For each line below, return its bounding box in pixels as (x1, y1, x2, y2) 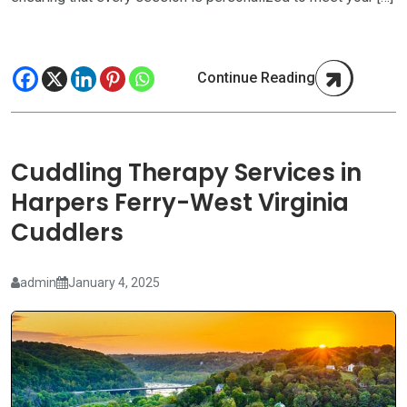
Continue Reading (197, 68, 315, 86)
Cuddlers (11, 215, 124, 249)
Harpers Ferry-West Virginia (11, 185, 349, 219)
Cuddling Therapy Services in (11, 155, 362, 189)
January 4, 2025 (68, 274, 160, 290)
